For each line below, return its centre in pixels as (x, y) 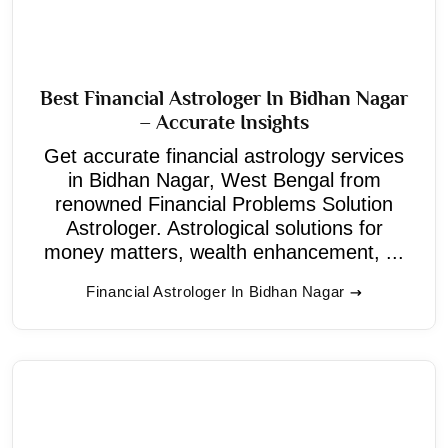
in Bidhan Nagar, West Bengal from (224, 179)
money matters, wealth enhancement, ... (224, 251)
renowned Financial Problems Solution (224, 203)
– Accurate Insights (224, 121)
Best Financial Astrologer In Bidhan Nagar (224, 97)
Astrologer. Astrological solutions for (224, 227)
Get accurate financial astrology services (224, 155)
